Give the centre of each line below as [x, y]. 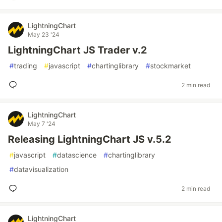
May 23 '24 [44, 34]
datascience [77, 155]
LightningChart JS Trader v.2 [78, 50]
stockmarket [170, 66]
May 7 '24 [42, 124]
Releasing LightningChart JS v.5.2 [90, 139]
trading [26, 66]
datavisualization [41, 169]
